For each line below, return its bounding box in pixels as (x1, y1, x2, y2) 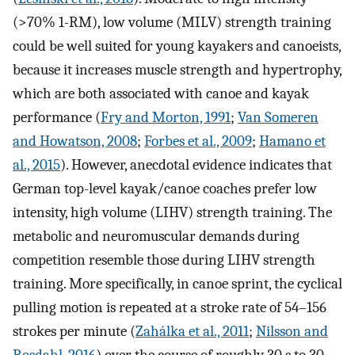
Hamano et (259, 132, 326, 151)
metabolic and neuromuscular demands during (13, 227, 300, 246)
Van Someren (238, 109, 319, 127)
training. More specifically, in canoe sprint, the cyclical (13, 275, 342, 293)
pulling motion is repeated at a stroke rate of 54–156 (13, 299, 326, 317)
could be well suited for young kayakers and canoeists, (13, 37, 341, 55)
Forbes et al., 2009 (144, 132, 252, 151)
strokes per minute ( (13, 323, 136, 341)
